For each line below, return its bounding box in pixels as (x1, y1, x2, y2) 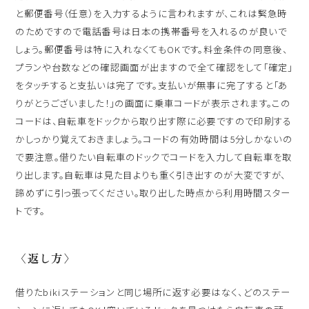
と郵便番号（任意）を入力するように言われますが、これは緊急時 (15, 6, 288, 20)
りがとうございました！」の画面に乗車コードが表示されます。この (15, 95, 290, 110)
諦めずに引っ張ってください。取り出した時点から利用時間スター (15, 185, 291, 199)
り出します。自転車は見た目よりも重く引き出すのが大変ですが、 (15, 167, 286, 181)
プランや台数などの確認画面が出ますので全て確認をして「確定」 (15, 59, 293, 74)
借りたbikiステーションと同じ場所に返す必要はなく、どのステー (15, 284, 291, 299)
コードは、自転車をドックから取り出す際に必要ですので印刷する (15, 113, 292, 128)
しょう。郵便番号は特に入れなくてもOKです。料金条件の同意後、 (15, 41, 288, 56)
